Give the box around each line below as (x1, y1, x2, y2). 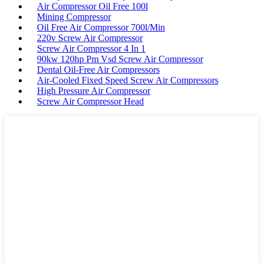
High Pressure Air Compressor (37, 86, 150, 96)
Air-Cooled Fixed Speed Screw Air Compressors (37, 75, 218, 86)
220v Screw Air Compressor (37, 33, 143, 43)
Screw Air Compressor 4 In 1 (37, 43, 146, 54)
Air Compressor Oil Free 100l (37, 1, 148, 12)
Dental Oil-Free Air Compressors (37, 65, 160, 75)
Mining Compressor (37, 12, 111, 22)
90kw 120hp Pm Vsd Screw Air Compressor (37, 54, 203, 65)
